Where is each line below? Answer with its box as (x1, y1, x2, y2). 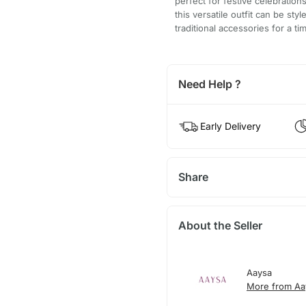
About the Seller (178, 219, 262, 233)
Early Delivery (199, 120, 261, 133)
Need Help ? (178, 77, 241, 92)
